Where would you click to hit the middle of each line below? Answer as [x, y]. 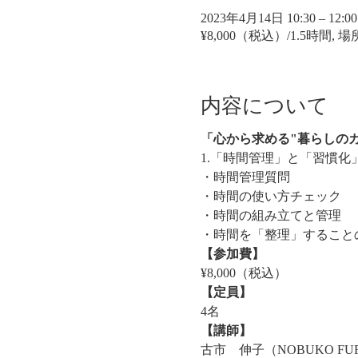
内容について [264, 105]
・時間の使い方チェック [270, 196]
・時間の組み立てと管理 [270, 215]
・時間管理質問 [245, 177]
